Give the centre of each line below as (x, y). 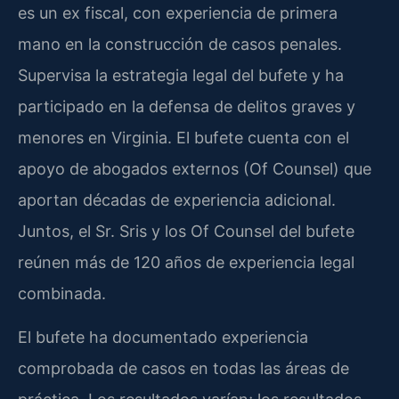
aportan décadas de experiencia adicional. (177, 199)
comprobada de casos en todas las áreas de (183, 369)
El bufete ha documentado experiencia (163, 338)
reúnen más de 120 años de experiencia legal (186, 262)
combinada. (62, 293)
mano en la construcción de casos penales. (180, 44)
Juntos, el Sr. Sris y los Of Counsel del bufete (186, 231)
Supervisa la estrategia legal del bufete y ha (181, 75)
